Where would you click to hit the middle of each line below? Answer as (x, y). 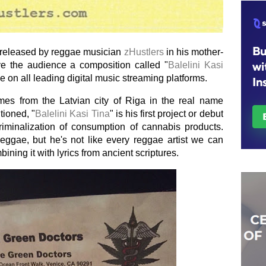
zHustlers (145, 52)
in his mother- (194, 52)
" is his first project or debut (166, 114)
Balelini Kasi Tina (72, 114)
